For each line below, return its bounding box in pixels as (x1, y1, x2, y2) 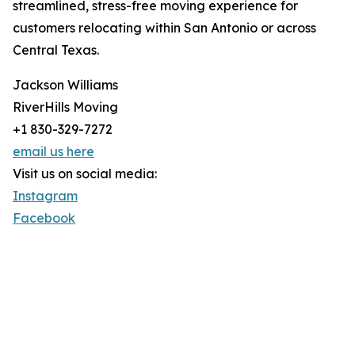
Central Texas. (13, 42, 99, 59)
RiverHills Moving (13, 99, 118, 116)
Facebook (13, 210, 75, 227)
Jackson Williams (13, 77, 118, 94)
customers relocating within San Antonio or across (13, 20, 316, 36)
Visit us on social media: (13, 166, 157, 182)
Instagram (13, 188, 78, 204)
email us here (13, 143, 94, 160)
